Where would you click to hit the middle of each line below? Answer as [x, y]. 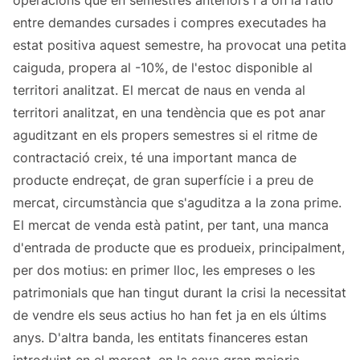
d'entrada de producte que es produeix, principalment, [179, 248]
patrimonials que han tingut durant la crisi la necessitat [180, 293]
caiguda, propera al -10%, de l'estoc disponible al [163, 68]
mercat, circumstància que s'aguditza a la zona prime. [177, 203]
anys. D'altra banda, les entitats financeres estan [160, 338]
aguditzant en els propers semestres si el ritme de [165, 135]
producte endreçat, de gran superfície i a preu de [163, 180]
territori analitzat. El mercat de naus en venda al [159, 90]
